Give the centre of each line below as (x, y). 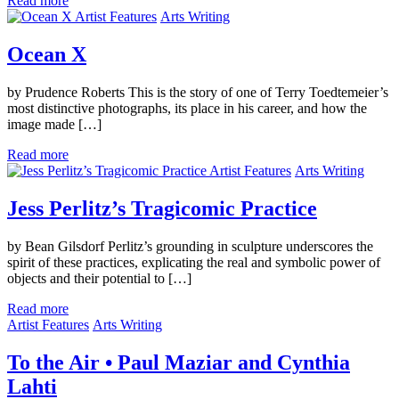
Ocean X (47, 55)
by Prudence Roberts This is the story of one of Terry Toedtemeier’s (198, 92)
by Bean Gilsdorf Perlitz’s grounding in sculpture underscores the (190, 246)
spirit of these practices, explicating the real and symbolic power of (194, 262)
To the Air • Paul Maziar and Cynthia (179, 362)
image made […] (54, 124)
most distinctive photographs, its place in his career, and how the (187, 108)
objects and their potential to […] (99, 278)
